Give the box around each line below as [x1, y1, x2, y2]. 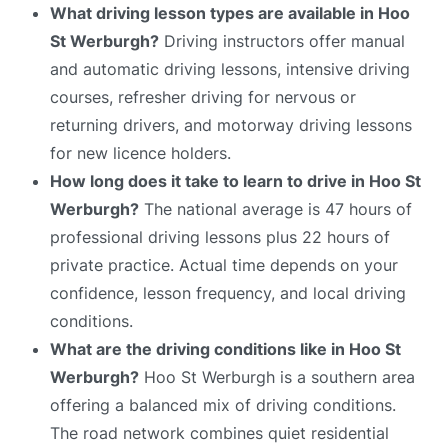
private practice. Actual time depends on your [50, 254, 398, 275]
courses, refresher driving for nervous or [50, 86, 356, 107]
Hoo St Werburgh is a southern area [139, 366, 415, 387]
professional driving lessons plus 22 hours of [50, 226, 390, 247]
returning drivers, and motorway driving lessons [50, 114, 412, 135]
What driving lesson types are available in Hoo [50, 2, 410, 23]
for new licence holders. [50, 142, 231, 163]
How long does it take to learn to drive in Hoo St [50, 170, 421, 191]
